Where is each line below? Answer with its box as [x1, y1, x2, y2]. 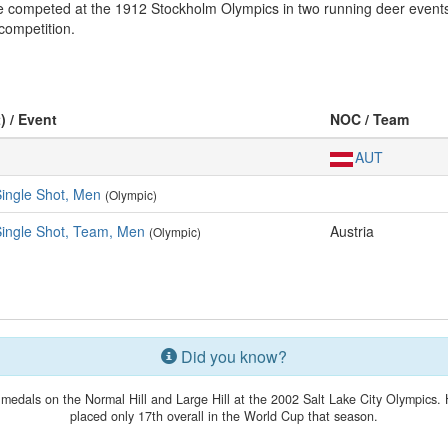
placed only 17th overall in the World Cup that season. [69, 407, 378, 425]
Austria [330, 221, 374, 241]
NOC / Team [330, 109, 409, 129]
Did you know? [176, 345, 287, 368]
